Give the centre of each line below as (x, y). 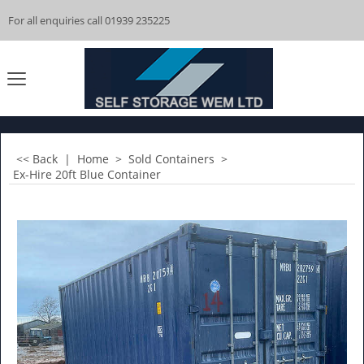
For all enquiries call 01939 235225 (89, 20)
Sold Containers (171, 159)
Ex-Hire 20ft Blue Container (87, 174)
